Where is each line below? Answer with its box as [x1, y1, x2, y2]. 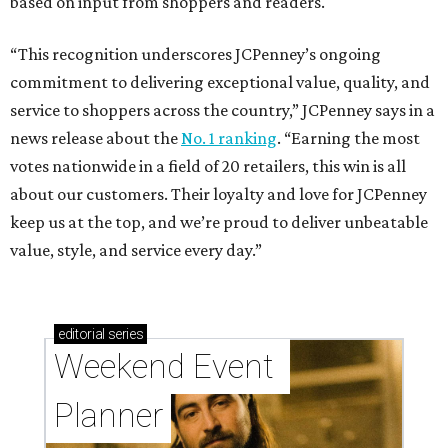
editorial [58, 326, 105, 343]
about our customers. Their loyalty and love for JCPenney [10, 184, 427, 205]
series [104, 326, 144, 343]
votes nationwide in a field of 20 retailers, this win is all [10, 156, 406, 177]
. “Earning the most [277, 128, 420, 149]
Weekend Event [54, 347, 274, 387]
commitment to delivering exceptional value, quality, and [10, 72, 430, 93]
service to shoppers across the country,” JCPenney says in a [10, 100, 435, 121]
